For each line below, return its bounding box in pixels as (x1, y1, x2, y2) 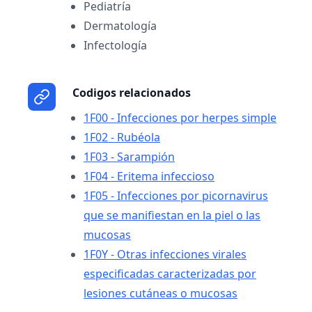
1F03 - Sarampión (84, 149, 175, 164)
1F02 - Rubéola (84, 130, 160, 145)
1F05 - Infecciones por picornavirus (84, 188, 268, 203)
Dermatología (84, 18, 157, 33)
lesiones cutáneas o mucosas (84, 286, 237, 301)
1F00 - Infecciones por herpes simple (84, 110, 276, 125)
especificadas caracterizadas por (84, 266, 256, 281)
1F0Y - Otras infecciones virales (84, 247, 247, 262)
